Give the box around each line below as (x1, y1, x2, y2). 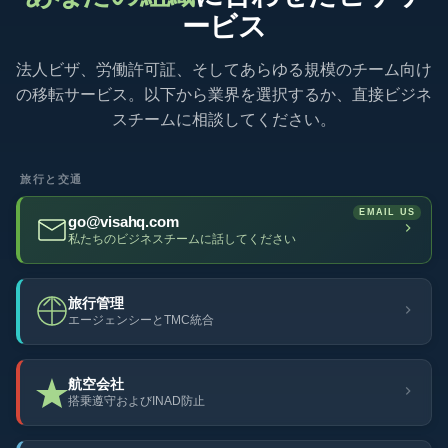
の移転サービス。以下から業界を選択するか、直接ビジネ (16, 86, 432, 103)
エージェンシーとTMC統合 (68, 314, 214, 326)
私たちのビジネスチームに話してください (68, 233, 296, 245)
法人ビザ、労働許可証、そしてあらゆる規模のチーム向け (16, 61, 432, 78)
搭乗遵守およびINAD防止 (68, 395, 205, 407)
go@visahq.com (68, 214, 179, 230)
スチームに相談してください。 (112, 111, 336, 128)
